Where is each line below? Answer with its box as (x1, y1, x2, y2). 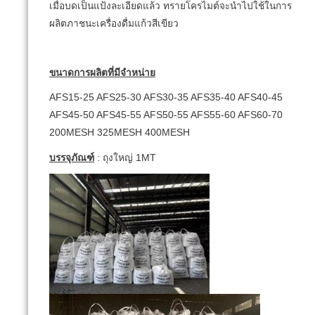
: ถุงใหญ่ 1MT (94, 152, 156, 163)
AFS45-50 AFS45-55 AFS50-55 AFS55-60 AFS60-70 (49, 110, 283, 121)
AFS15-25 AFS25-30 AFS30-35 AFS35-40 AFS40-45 (49, 92, 283, 103)
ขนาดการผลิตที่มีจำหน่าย (49, 67, 155, 79)
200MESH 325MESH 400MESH (49, 127, 190, 139)
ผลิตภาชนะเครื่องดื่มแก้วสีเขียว (49, 18, 179, 29)
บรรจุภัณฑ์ (49, 152, 94, 163)
